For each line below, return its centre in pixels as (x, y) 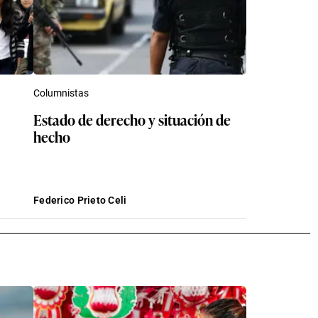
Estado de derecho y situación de (132, 119)
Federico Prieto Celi (80, 200)
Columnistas (61, 93)
